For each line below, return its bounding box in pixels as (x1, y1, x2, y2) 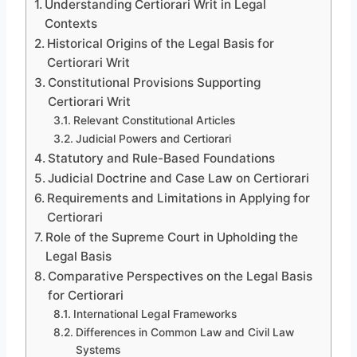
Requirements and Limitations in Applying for (47, 190, 311, 206)
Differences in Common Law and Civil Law (75, 325, 294, 339)
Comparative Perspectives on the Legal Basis (48, 268, 313, 284)
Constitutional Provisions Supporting (48, 74, 261, 90)
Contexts (45, 15, 98, 31)
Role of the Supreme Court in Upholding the (45, 229, 299, 245)
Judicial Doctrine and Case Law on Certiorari (48, 170, 310, 186)
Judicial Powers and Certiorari (75, 131, 231, 145)
